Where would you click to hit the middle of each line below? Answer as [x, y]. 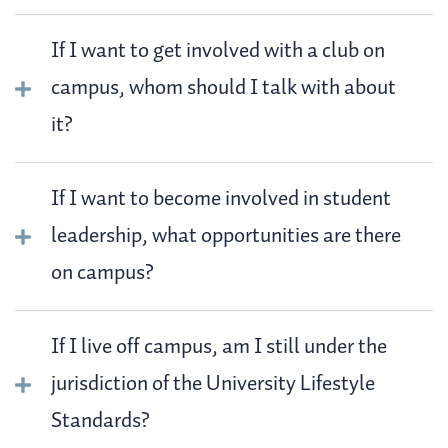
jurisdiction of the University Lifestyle [213, 384]
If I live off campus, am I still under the [219, 347]
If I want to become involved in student [221, 199]
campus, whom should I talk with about [223, 88]
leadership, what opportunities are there [226, 236]
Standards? [100, 421]
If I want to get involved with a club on [218, 51]
